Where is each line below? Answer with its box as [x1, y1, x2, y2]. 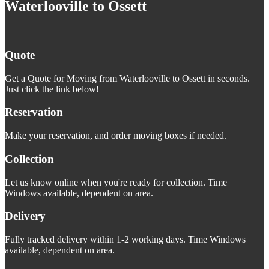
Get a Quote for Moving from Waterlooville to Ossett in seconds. [5, 73, 250, 83]
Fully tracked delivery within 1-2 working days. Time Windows [5, 234, 246, 244]
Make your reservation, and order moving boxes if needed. [5, 130, 226, 141]
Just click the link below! [5, 83, 99, 94]
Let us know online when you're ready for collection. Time [5, 177, 227, 187]
